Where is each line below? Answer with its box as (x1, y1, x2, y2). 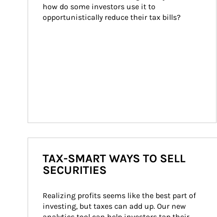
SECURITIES (43, 163, 107, 177)
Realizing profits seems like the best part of (43, 191, 198, 200)
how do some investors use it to (43, 2, 157, 11)
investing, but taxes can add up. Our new (43, 201, 188, 211)
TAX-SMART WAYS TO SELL (43, 152, 186, 165)
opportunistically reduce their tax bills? (43, 13, 181, 22)
